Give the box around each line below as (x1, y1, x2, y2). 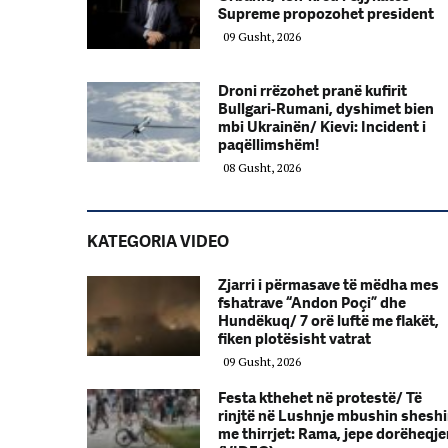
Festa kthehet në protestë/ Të (218, 388, 422, 407)
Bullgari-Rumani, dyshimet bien (218, 99, 434, 118)
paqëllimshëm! (218, 135, 319, 154)
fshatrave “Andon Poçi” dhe (218, 293, 406, 312)
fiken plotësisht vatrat (218, 329, 371, 348)
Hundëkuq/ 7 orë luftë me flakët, (218, 311, 439, 330)
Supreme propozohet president (218, 4, 434, 23)
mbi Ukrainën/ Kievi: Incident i (218, 117, 426, 136)
